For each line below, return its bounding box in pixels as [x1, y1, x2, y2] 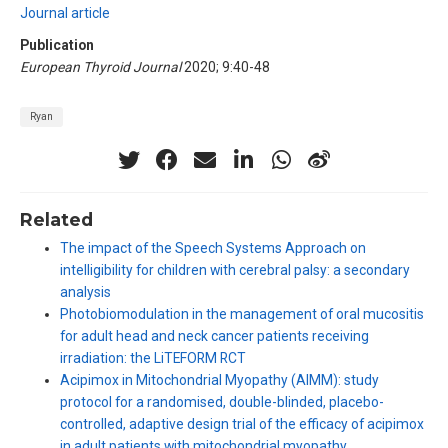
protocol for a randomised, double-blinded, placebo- [60, 394, 384, 411]
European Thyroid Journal [20, 58, 181, 75]
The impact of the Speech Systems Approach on [60, 240, 366, 257]
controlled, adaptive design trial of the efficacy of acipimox [60, 416, 424, 433]
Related [20, 209, 93, 231]
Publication [20, 36, 94, 53]
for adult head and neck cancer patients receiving [60, 328, 369, 345]
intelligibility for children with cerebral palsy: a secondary [60, 262, 410, 279]
